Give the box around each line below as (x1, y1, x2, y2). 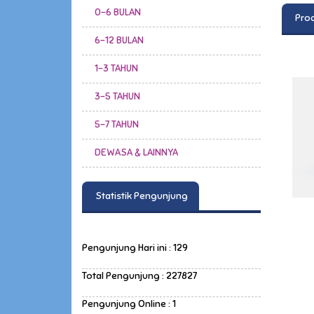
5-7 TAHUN (95, 118, 139, 130)
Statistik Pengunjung (93, 190, 188, 203)
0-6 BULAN (95, 6, 141, 18)
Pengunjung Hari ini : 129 (82, 242, 188, 254)
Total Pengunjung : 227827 (82, 270, 197, 282)
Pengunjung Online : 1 (82, 298, 176, 310)
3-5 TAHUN (95, 90, 140, 102)
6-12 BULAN (95, 34, 144, 46)
